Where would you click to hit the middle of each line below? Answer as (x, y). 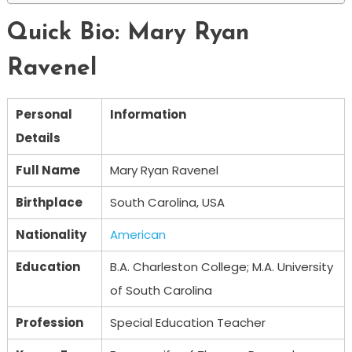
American (137, 234)
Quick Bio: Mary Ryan (128, 33)
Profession (49, 322)
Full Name (48, 170)
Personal (44, 114)
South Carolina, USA (167, 202)
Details (38, 137)
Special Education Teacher (187, 322)
